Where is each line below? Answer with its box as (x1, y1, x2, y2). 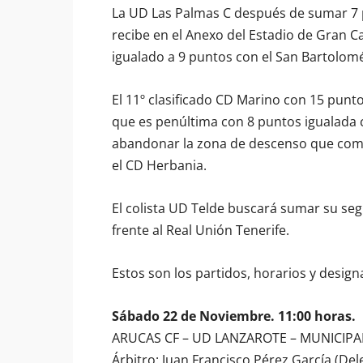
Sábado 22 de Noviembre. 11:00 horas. (112, 307, 356, 325)
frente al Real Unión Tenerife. (112, 221, 289, 239)
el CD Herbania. (112, 156, 207, 174)
